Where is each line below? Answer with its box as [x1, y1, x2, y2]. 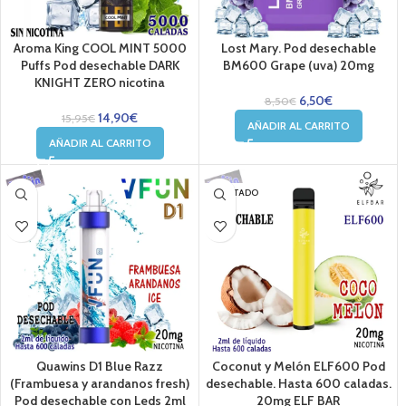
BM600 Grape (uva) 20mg [222, 57, 374, 73]
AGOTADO [213, 187, 258, 198]
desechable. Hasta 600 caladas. [205, 375, 391, 391]
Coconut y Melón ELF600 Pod [211, 358, 385, 374]
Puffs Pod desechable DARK [20, 57, 179, 73]
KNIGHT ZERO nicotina [34, 74, 165, 91]
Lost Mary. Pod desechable [220, 40, 376, 56]
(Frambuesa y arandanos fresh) [10, 375, 189, 391]
